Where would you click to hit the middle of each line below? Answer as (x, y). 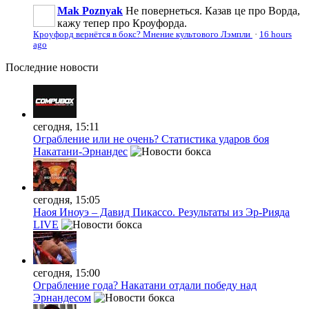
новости (78, 67)
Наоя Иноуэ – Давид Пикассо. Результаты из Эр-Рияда (161, 212)
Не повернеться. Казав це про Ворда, (213, 10)
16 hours (276, 34)
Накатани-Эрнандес (80, 151)
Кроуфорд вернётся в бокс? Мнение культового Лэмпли (143, 34)
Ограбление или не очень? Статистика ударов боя (151, 139)
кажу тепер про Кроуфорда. (122, 23)
